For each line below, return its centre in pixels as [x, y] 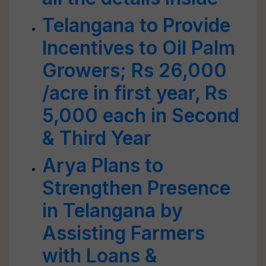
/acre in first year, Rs [135, 93]
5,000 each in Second [141, 115]
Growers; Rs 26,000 [134, 70]
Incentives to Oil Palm [139, 48]
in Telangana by [113, 210]
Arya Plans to [103, 165]
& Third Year [97, 138]
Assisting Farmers [123, 233]
